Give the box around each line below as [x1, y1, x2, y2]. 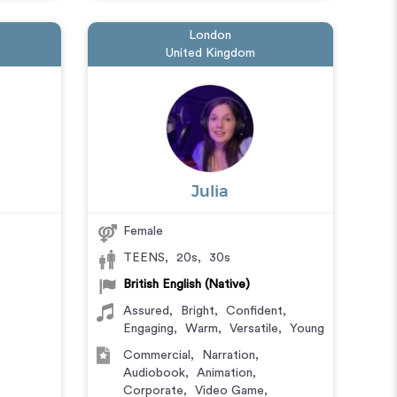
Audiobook [122, 367, 185, 379]
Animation [196, 367, 253, 379]
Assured [122, 305, 169, 317]
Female [122, 225, 163, 237]
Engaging [122, 323, 174, 335]
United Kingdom [165, 47, 255, 59]
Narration [201, 349, 255, 362]
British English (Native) [122, 278, 250, 291]
